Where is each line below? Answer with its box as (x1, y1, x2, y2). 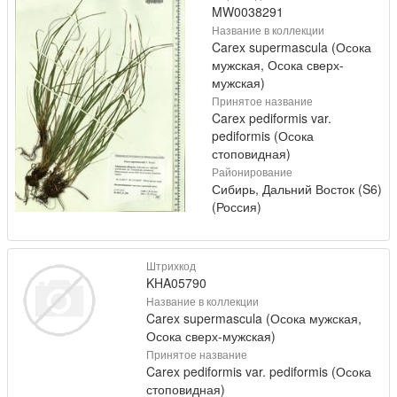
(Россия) (212, 198, 261, 215)
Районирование (212, 164, 292, 179)
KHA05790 (145, 274, 206, 292)
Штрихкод (145, 258, 196, 273)
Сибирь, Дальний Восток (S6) (212, 180, 382, 198)
